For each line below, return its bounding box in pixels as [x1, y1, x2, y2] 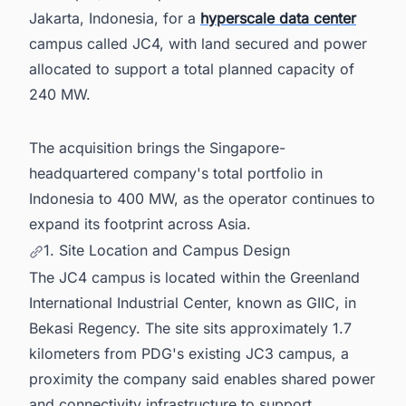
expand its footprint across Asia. [29, 214, 251, 233]
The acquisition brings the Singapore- [29, 138, 285, 157]
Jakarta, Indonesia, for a [29, 8, 200, 27]
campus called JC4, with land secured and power [29, 34, 367, 53]
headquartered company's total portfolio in [29, 163, 323, 182]
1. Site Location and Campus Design [43, 241, 290, 260]
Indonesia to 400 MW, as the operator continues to [29, 188, 375, 208]
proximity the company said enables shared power [29, 370, 375, 389]
